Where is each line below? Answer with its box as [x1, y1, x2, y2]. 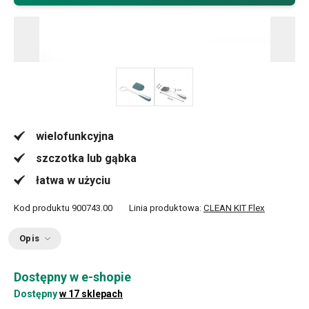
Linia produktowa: [129, 203, 203, 213]
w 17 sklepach [59, 288, 123, 299]
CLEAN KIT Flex [203, 203, 265, 213]
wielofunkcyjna [36, 130, 114, 143]
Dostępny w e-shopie [14, 270, 131, 284]
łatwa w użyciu [36, 174, 110, 187]
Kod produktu [14, 203, 70, 213]
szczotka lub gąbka [36, 152, 137, 165]
